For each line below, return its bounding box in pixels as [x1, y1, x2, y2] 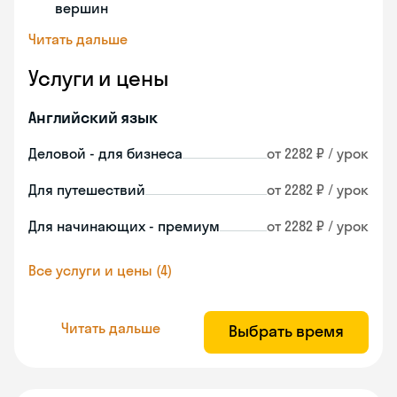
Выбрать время [229, 321, 344, 341]
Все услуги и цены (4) [28, 261, 172, 279]
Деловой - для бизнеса [28, 144, 183, 162]
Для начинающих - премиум [28, 217, 220, 235]
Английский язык [28, 107, 158, 128]
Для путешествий [28, 181, 145, 198]
